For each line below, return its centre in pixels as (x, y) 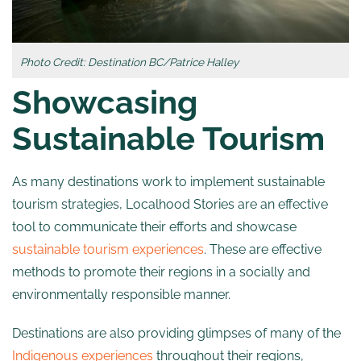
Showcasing (105, 102)
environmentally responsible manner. (123, 295)
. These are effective (263, 250)
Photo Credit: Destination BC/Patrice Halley (129, 62)
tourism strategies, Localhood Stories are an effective (170, 205)
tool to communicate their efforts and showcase (154, 227)
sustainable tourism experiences (108, 250)
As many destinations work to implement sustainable (168, 182)
